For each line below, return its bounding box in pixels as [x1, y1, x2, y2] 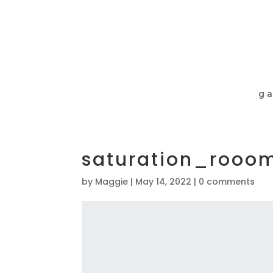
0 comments [199, 175, 255, 188]
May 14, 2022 [135, 175, 192, 188]
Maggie [95, 175, 129, 188]
